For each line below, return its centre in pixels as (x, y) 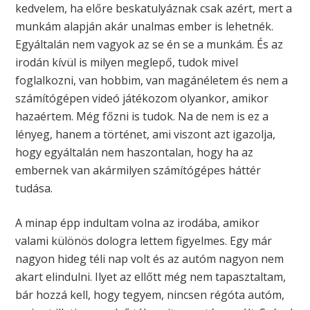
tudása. (34, 188)
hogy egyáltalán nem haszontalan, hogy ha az (135, 152)
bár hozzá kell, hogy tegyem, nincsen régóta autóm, (150, 294)
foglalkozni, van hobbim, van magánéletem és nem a (152, 80)
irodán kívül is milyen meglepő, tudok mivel (127, 62)
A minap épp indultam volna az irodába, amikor (138, 222)
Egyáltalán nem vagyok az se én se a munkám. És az (149, 44)
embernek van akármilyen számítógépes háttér (138, 170)
